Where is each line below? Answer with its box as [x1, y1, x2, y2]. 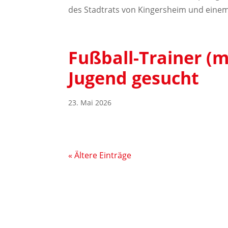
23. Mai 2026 [68, 98, 112, 107]
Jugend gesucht [68, 66, 199, 90]
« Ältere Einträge [68, 150, 132, 161]
